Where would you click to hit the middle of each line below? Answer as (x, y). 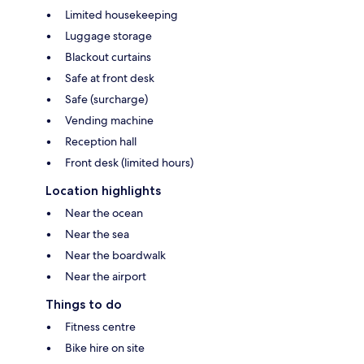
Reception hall (101, 142)
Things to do (84, 305)
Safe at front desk (110, 78)
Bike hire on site (105, 348)
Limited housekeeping (121, 15)
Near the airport (106, 277)
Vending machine (109, 121)
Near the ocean (104, 213)
